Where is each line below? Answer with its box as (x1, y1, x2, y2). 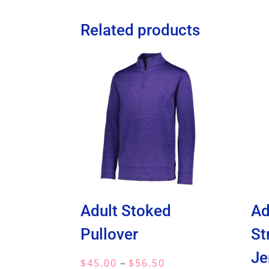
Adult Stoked (80, 202, 172, 220)
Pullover (80, 225, 139, 244)
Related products (80, 21, 201, 39)
